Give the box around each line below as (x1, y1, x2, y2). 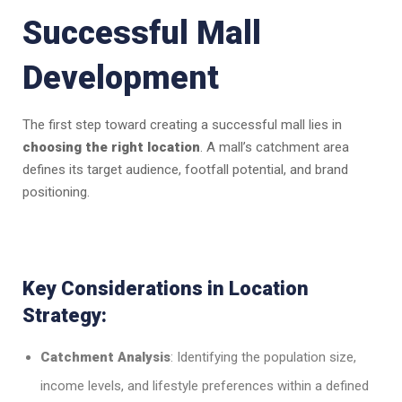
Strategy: (22, 304, 107, 328)
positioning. (22, 184, 90, 201)
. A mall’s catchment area (200, 139, 349, 156)
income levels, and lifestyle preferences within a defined (40, 378, 369, 395)
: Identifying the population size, (170, 349, 356, 366)
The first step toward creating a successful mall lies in (22, 117, 342, 134)
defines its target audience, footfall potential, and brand (22, 162, 348, 179)
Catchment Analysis (40, 349, 170, 366)
